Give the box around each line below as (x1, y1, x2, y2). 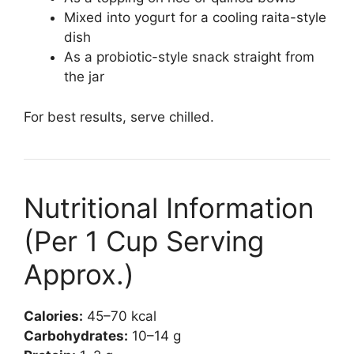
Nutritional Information (24, 190, 314, 224)
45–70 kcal (83, 307, 156, 324)
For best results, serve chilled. (24, 108, 214, 125)
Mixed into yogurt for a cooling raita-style (64, 9, 326, 26)
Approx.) (24, 257, 134, 291)
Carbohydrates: (24, 327, 128, 344)
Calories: (24, 307, 83, 324)
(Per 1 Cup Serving (24, 224, 264, 258)
